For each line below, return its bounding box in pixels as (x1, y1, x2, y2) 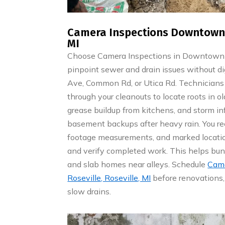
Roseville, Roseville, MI (67, 173, 151, 183)
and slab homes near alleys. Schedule (67, 159, 208, 170)
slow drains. (67, 186, 111, 197)
